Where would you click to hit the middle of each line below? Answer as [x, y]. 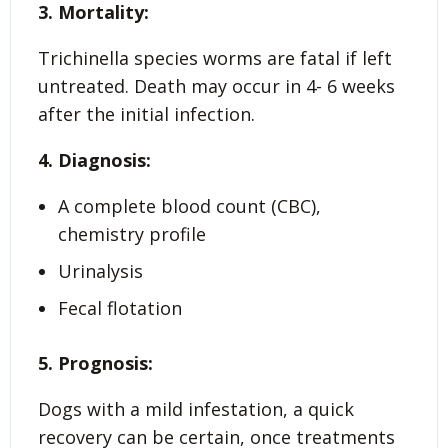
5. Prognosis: [95, 363]
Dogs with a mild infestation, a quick [196, 409]
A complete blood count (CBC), [189, 206]
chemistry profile [132, 234]
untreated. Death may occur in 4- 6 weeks [216, 86]
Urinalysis [100, 271]
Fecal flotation [120, 308]
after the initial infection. [146, 114]
